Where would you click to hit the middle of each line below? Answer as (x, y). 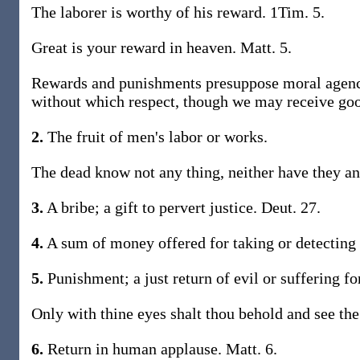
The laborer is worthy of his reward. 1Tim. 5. (178, 12)
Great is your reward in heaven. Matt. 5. (162, 47)
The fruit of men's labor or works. (155, 137)
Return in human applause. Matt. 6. (160, 349)
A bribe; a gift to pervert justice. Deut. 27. (182, 207)
